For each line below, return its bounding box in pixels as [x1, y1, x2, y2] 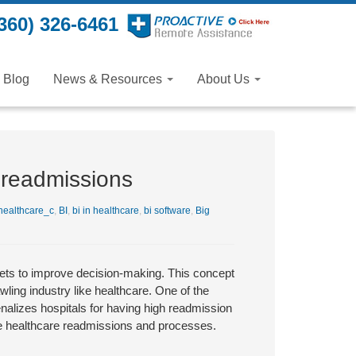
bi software [143, 205, 191, 216]
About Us [197, 72, 253, 86]
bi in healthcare [72, 205, 139, 216]
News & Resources [53, 72, 165, 86]
